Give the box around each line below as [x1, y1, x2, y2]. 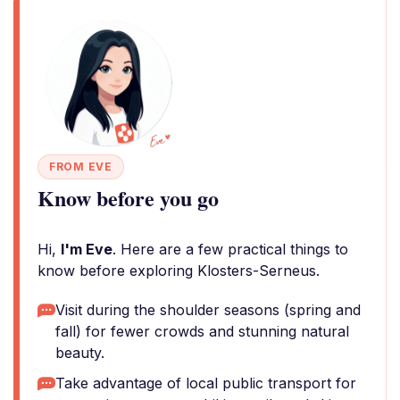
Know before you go [37, 182, 219, 213]
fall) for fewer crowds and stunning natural [55, 322, 349, 340]
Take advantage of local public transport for [55, 374, 356, 392]
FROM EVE [49, 160, 112, 173]
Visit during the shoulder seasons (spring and [55, 301, 361, 319]
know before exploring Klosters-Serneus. [37, 262, 320, 279]
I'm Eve [61, 240, 112, 258]
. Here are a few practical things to [112, 240, 348, 258]
